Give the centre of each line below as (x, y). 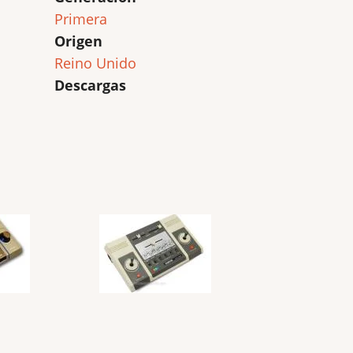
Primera (80, 19)
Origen (78, 41)
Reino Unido (95, 63)
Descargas (90, 85)
